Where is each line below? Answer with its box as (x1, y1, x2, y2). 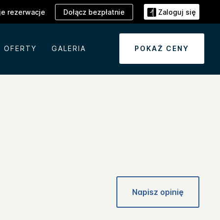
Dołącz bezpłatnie (63, 7, 125, 16)
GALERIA (51, 44, 86, 53)
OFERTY (3, 44, 37, 53)
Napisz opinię (132, 187, 184, 197)
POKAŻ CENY (135, 44, 189, 53)
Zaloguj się (158, 8, 196, 17)
